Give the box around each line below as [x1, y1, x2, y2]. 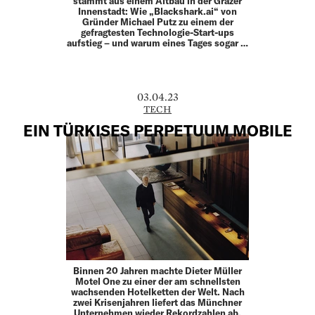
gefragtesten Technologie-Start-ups [81, 26, 234, 38]
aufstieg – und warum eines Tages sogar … [67, 37, 248, 49]
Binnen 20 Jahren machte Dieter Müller [73, 265, 242, 277]
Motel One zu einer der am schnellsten [75, 276, 240, 288]
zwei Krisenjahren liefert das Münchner [73, 297, 242, 309]
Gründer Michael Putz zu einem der [82, 15, 233, 27]
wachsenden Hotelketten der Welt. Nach [70, 286, 245, 298]
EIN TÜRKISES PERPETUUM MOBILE [22, 121, 292, 140]
